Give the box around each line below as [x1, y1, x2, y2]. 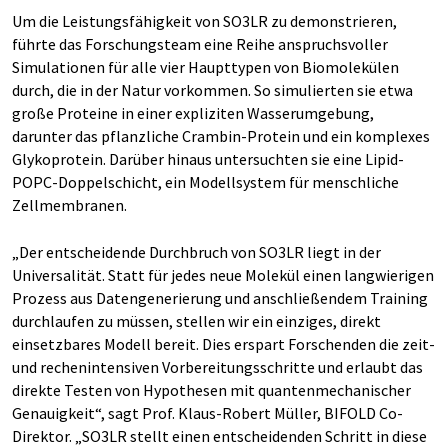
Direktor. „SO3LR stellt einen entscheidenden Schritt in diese [12, 426, 427, 446]
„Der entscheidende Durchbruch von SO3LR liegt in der [12, 242, 381, 262]
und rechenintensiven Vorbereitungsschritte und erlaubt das [12, 357, 423, 377]
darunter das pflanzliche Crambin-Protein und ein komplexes [12, 126, 430, 146]
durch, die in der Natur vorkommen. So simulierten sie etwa [12, 80, 413, 100]
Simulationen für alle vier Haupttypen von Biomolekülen [12, 57, 399, 77]
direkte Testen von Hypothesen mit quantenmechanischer [12, 380, 411, 400]
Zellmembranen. [12, 195, 127, 215]
